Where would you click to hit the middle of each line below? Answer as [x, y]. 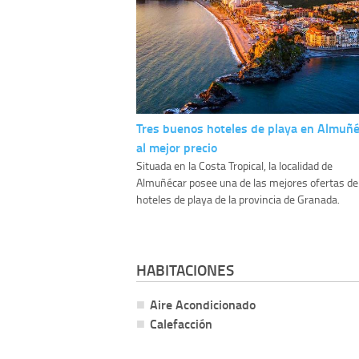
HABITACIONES [185, 270]
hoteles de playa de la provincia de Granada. [238, 200]
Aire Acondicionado [203, 305]
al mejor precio [177, 147]
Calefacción [181, 324]
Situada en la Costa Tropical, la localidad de [234, 166]
